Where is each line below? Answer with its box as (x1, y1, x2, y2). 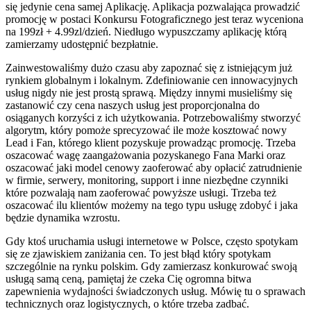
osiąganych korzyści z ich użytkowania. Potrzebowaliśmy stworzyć (6, 111, 301, 124)
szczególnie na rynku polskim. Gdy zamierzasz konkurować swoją (6, 260, 297, 272)
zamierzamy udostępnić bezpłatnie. (6, 37, 158, 50)
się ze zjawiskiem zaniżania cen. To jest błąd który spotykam (6, 247, 271, 260)
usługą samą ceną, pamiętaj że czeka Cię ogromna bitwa (6, 272, 251, 285)
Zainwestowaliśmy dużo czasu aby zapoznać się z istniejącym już (6, 61, 292, 74)
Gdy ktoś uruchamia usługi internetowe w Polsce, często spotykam (6, 235, 298, 247)
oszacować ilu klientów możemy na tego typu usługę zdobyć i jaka (6, 199, 298, 211)
